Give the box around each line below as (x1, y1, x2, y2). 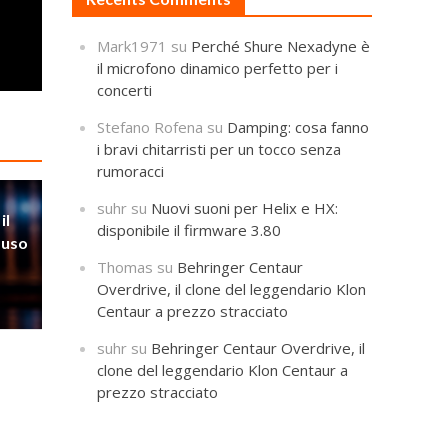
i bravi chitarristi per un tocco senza (97, 138, 342, 159)
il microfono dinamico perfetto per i (97, 57, 339, 78)
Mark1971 (97, 35, 168, 56)
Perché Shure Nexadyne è (191, 35, 371, 56)
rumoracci (97, 160, 165, 181)
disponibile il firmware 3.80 (97, 219, 282, 240)
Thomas (97, 256, 154, 277)
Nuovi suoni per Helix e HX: (151, 197, 339, 218)
